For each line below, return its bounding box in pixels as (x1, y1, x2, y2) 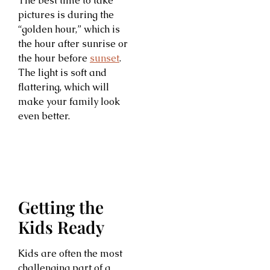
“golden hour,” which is (18, 22, 120, 36)
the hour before (18, 51, 90, 64)
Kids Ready (18, 216, 104, 239)
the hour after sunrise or (18, 37, 128, 50)
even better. (18, 109, 70, 122)
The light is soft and (18, 66, 107, 79)
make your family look (18, 95, 120, 108)
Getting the (18, 196, 104, 219)
